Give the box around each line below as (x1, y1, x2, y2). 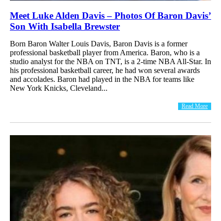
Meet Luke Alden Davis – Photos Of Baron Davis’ (10, 10, 211, 21)
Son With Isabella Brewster (10, 21, 120, 32)
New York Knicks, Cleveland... (10, 83, 108, 92)
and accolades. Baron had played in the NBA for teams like (10, 74, 194, 83)
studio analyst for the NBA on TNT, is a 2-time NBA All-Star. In (10, 57, 211, 66)
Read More (182, 102, 208, 110)
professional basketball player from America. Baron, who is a (10, 48, 200, 57)
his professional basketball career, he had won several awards (10, 66, 200, 74)
